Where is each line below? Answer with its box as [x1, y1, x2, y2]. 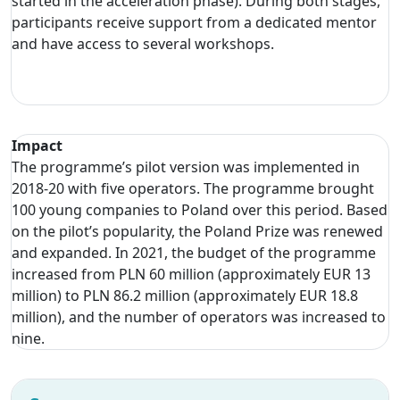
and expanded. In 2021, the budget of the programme [12, 242, 376, 262]
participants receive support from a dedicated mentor [12, 12, 377, 32]
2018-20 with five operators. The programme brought [12, 178, 374, 198]
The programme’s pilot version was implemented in [12, 156, 360, 177]
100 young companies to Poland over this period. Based [12, 199, 387, 220]
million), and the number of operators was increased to [12, 306, 386, 327]
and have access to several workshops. [12, 33, 274, 54]
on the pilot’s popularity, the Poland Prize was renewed [12, 221, 383, 241]
